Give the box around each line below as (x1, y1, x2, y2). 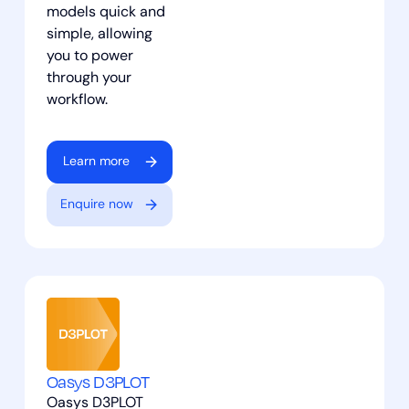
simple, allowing (46, 26, 152, 42)
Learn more (63, 154, 131, 169)
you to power (46, 48, 133, 64)
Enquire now (59, 197, 133, 212)
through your (46, 70, 131, 86)
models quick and (46, 5, 165, 20)
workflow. (46, 92, 108, 108)
